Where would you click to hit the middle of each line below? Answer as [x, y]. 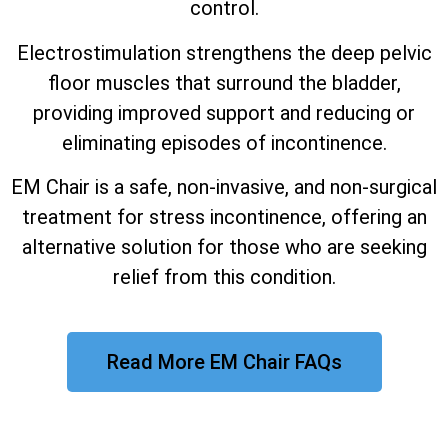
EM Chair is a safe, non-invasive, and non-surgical [224, 186]
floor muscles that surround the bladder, [224, 82]
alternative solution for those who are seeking [224, 246]
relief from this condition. [224, 276]
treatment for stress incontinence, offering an [224, 216]
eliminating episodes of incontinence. [224, 142]
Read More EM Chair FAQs [224, 362]
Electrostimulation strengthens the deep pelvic [224, 52]
